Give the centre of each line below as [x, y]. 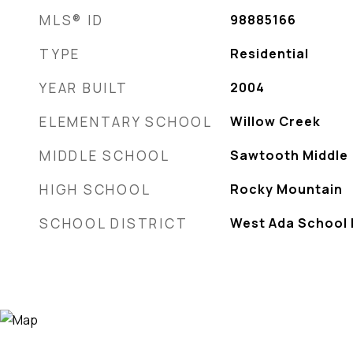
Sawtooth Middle [289, 155]
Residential [269, 54]
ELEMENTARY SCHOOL [126, 122]
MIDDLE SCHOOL [105, 156]
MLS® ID [72, 20]
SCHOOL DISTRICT [114, 223]
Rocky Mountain [286, 189]
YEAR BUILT [84, 88]
